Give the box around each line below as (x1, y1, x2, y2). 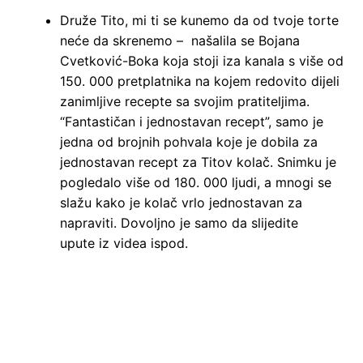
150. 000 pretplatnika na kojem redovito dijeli (59, 72, 340, 89)
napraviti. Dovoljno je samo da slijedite (59, 214, 298, 231)
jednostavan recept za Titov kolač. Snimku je (59, 153, 336, 170)
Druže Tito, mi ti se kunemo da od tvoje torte (59, 11, 339, 28)
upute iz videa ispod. (59, 234, 188, 251)
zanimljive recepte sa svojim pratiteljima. (59, 92, 310, 109)
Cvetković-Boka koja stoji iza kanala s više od (59, 52, 344, 69)
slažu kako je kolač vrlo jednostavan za (59, 194, 302, 211)
